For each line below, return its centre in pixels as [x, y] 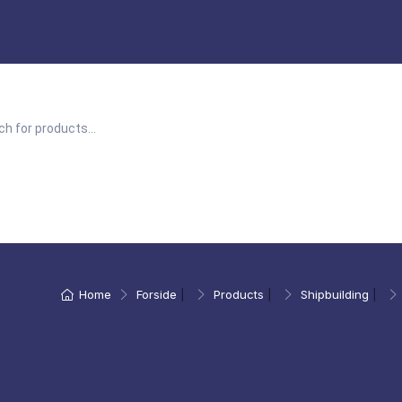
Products [239, 294]
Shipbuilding [335, 294]
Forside [157, 294]
